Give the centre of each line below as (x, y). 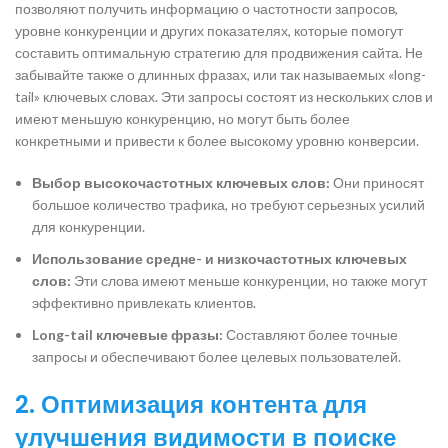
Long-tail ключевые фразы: (127, 334)
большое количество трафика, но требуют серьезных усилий (228, 204)
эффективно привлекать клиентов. (144, 302)
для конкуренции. (88, 226)
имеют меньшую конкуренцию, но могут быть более (182, 118)
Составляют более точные (310, 334)
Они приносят (377, 182)
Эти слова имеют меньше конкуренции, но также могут (249, 280)
